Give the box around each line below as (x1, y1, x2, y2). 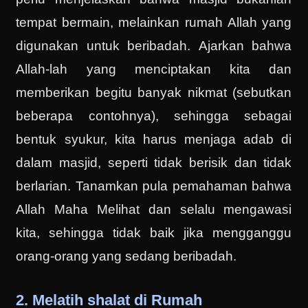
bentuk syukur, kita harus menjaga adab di (16, 131, 292, 146)
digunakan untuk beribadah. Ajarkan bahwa (16, 38, 292, 53)
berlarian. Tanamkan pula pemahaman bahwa (16, 178, 292, 193)
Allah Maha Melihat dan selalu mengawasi (16, 201, 292, 217)
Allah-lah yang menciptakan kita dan (16, 61, 292, 76)
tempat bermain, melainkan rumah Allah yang (16, 14, 292, 30)
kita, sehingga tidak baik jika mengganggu (16, 225, 292, 240)
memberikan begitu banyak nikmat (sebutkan (16, 85, 292, 100)
